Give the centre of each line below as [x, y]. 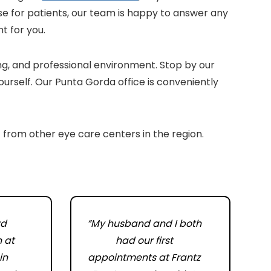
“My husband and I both [144, 224]
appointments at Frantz [144, 257]
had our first [144, 240]
